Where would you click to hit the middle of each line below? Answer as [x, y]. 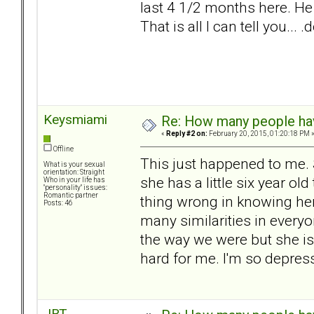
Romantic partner [71, 196]
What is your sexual [74, 165]
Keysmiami [75, 120]
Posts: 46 [58, 203]
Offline [63, 149]
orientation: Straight [74, 172]
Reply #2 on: [187, 134]
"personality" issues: [75, 188]
